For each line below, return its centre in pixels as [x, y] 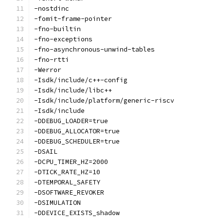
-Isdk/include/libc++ [73, 90]
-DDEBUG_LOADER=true [71, 121]
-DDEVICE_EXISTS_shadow [77, 213]
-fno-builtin [57, 29]
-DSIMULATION [57, 203]
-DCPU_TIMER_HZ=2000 [71, 162]
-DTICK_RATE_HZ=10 [67, 172]
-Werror [48, 70]
